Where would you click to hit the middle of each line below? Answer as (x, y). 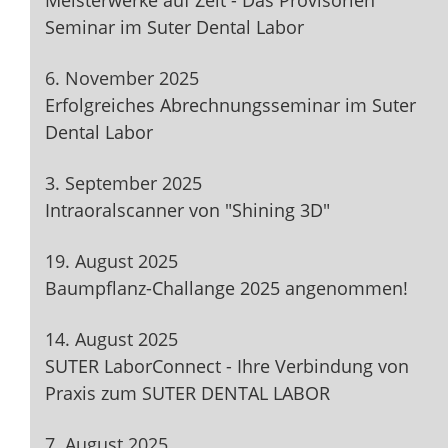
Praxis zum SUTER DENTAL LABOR (187, 393)
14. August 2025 (111, 339)
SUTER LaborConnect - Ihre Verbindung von (227, 366)
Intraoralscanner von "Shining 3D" (187, 210)
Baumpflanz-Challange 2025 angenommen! (226, 288)
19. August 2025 (111, 261)
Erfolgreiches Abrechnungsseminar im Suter (230, 105)
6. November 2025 (122, 78)
